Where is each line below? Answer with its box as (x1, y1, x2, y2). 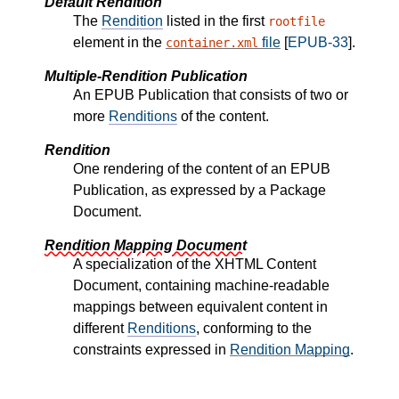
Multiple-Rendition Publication (45, 69, 248, 85)
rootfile (268, 14, 325, 29)
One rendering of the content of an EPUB (73, 161, 330, 177)
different (73, 321, 127, 337)
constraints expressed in (73, 342, 230, 358)
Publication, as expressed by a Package (73, 183, 326, 199)
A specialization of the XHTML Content (73, 256, 316, 273)
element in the (73, 35, 166, 51)
